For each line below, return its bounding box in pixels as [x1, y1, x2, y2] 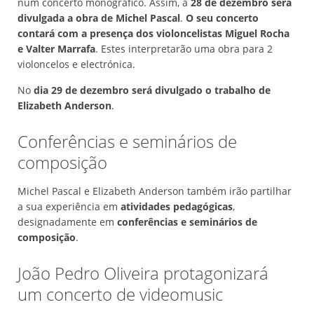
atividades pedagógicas [121, 200, 233, 214]
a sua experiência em [18, 200, 121, 214]
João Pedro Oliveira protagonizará [18, 261, 268, 285]
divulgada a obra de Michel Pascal [18, 11, 180, 25]
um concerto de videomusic [18, 282, 223, 306]
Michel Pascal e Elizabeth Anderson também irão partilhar [18, 184, 292, 198]
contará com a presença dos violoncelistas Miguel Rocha [18, 27, 289, 41]
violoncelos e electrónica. [18, 57, 135, 71]
